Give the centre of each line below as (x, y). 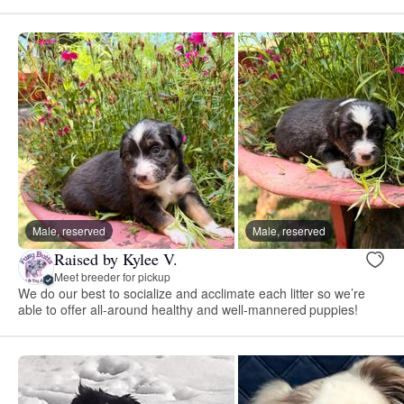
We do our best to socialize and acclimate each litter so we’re (192, 293)
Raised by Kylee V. (116, 259)
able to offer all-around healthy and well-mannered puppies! (188, 309)
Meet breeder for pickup (112, 277)
